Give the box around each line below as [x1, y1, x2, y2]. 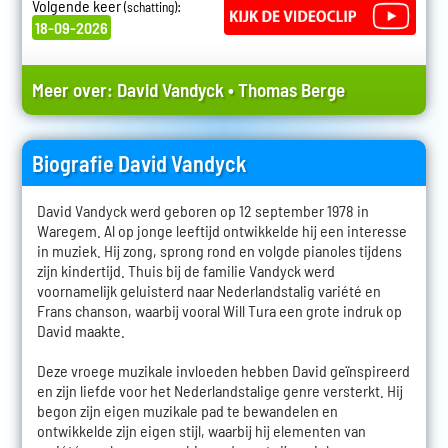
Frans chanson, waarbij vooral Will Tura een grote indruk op [36, 301, 402, 321]
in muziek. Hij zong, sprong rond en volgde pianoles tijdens [36, 241, 402, 261]
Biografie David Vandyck [31, 150, 247, 177]
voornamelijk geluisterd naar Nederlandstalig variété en [36, 281, 381, 301]
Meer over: [31, 78, 117, 102]
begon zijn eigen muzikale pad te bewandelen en [36, 401, 338, 421]
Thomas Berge [237, 78, 345, 102]
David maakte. [36, 321, 125, 341]
